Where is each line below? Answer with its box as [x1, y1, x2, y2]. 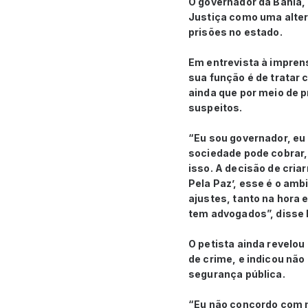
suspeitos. [188, 102, 245, 114]
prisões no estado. [188, 26, 285, 38]
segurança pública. [188, 268, 287, 280]
